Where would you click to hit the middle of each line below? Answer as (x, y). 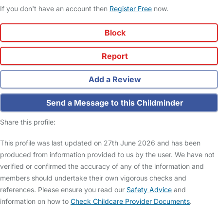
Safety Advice (149, 190)
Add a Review (114, 80)
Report (114, 56)
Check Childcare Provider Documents (130, 201)
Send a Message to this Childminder (114, 103)
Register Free (131, 9)
